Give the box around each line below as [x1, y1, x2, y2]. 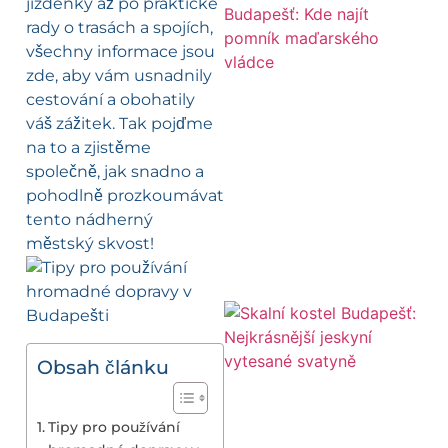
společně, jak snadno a [26, 162, 204, 182]
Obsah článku [37, 354, 169, 379]
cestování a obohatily [26, 90, 195, 110]
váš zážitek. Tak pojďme [26, 114, 213, 134]
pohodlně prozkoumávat [26, 186, 224, 206]
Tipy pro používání [47, 417, 180, 436]
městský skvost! [26, 234, 154, 254]
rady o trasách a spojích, [26, 18, 213, 38]
